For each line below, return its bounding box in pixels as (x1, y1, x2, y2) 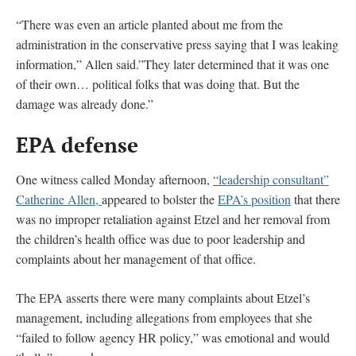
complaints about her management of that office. (16, 250, 256, 267)
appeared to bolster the (102, 190, 218, 207)
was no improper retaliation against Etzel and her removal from (16, 210, 330, 227)
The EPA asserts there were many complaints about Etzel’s (16, 288, 310, 306)
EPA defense (16, 130, 138, 158)
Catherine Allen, (16, 190, 102, 207)
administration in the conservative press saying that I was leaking (16, 35, 339, 52)
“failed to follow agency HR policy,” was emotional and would (16, 328, 330, 346)
